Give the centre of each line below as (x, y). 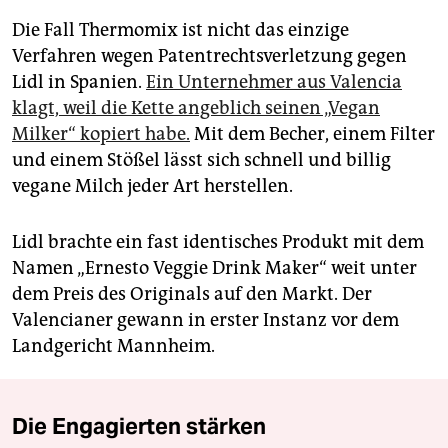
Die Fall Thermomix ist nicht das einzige (180, 30)
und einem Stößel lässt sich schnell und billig (201, 160)
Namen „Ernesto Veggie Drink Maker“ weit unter (214, 268)
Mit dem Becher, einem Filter (312, 134)
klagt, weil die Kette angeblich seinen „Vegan (196, 108)
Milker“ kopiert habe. (101, 134)
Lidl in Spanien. (79, 82)
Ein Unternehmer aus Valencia (274, 82)
